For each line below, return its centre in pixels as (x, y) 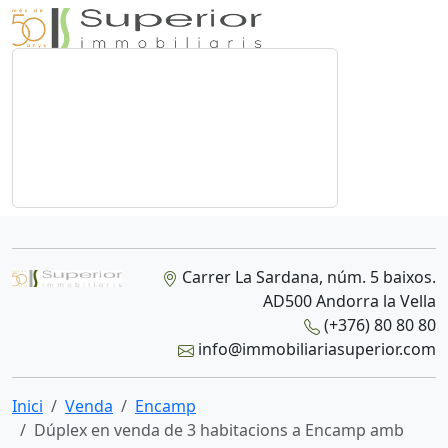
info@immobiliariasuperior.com (314, 349)
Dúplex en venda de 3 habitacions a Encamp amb (219, 430)
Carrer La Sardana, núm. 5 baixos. (306, 277)
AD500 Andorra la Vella (349, 301)
